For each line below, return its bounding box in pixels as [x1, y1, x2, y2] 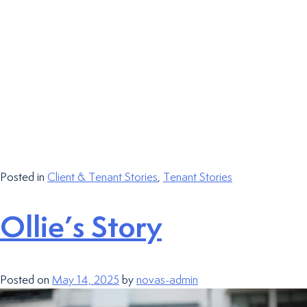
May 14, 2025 [52, 273, 119, 286]
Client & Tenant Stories [47, 171, 158, 184]
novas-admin [136, 273, 198, 286]
